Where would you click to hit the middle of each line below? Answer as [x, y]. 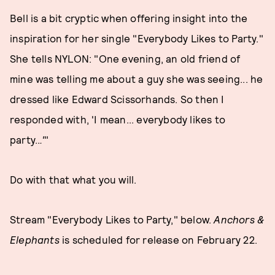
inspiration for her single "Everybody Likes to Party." [137, 38]
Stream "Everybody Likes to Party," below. [112, 219]
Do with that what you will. [73, 179]
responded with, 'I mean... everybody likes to [118, 119]
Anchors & [239, 219]
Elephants [36, 239]
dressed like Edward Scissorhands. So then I [117, 99]
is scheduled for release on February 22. [160, 239]
